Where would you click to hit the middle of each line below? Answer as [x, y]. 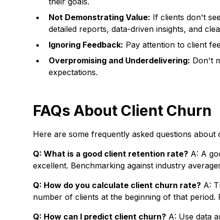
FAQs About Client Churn [123, 110]
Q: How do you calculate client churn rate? [117, 185]
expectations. [73, 72]
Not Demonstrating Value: [100, 17]
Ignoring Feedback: [86, 45]
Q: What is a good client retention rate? [111, 154]
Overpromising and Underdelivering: [120, 60]
